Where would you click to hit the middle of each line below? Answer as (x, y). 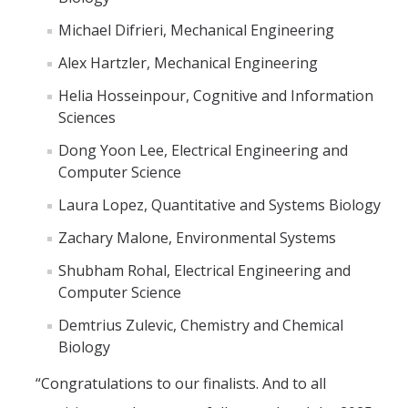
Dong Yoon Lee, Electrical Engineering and (203, 151)
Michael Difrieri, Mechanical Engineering (196, 31)
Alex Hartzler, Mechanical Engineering (188, 63)
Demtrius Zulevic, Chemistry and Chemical (201, 326)
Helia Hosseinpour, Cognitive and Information (216, 96)
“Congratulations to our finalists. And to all (181, 384)
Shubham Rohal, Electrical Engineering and (204, 271)
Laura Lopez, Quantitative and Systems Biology (219, 205)
